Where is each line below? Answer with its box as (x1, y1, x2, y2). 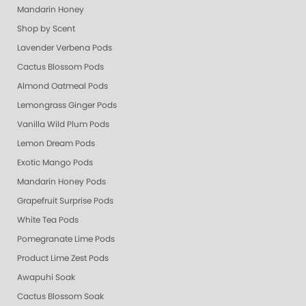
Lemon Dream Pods (17, 139, 95, 148)
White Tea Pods (17, 216, 79, 225)
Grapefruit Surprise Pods (17, 197, 113, 206)
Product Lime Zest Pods (17, 254, 109, 263)
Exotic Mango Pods (17, 158, 93, 167)
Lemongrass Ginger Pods (17, 101, 117, 110)
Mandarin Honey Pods (17, 178, 106, 186)
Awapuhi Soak (17, 273, 75, 282)
